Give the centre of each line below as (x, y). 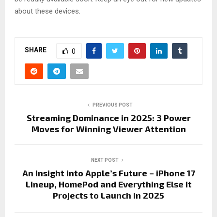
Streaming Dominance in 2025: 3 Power (108, 117)
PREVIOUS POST (112, 105)
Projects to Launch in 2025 (108, 195)
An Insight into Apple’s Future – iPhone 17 (108, 173)
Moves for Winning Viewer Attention (108, 129)
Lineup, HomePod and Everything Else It (108, 184)
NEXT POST (105, 160)
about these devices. (47, 11)
